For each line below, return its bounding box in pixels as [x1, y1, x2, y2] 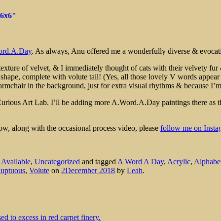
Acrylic [167, 157, 190, 166]
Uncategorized [35, 157, 80, 166]
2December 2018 [61, 166, 115, 175]
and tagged [80, 157, 117, 166]
